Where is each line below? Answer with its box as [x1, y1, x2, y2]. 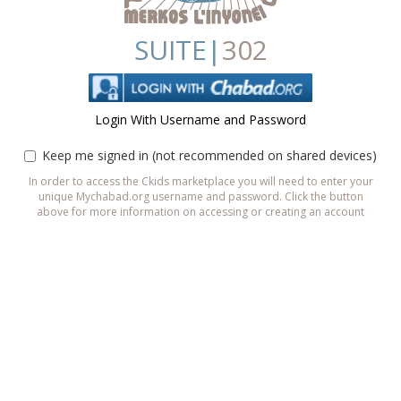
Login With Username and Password [95, 111, 306, 128]
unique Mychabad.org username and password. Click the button [38, 189, 363, 204]
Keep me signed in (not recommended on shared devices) [42, 147, 377, 164]
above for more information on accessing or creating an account [37, 204, 364, 219]
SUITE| [133, 31, 222, 68]
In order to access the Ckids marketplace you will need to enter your [28, 174, 373, 189]
